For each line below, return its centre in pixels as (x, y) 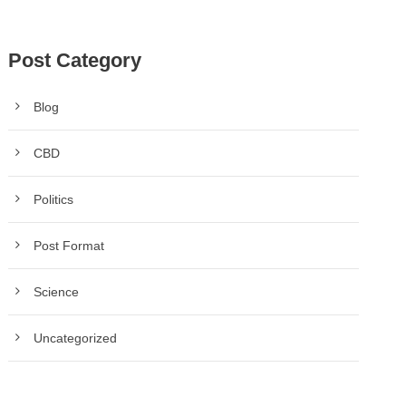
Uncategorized (76, 338)
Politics (54, 199)
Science (57, 291)
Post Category (75, 60)
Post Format (69, 245)
